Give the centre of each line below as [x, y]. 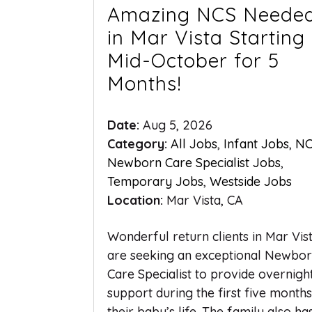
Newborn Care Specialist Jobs [194, 162]
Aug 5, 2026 [178, 125]
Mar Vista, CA [205, 200]
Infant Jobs [257, 143]
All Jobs [194, 143]
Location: [137, 200]
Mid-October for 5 [194, 60]
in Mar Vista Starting [206, 37]
